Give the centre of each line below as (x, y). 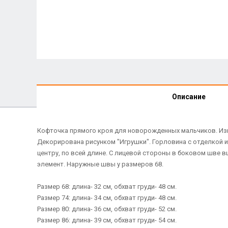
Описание (189, 96)
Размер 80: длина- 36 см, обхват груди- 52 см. (107, 209)
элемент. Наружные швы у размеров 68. (100, 164)
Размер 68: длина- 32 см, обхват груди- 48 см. (107, 187)
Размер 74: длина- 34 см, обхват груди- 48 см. (107, 198)
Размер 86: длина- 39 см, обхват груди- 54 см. (107, 220)
